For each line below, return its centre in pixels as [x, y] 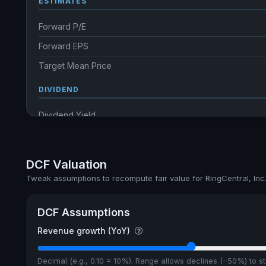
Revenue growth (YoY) [85, 231]
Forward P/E [62, 26]
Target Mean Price [75, 66]
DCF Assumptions [83, 212]
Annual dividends [72, 134]
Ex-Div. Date [62, 154]
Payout [52, 174]
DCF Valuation [66, 164]
